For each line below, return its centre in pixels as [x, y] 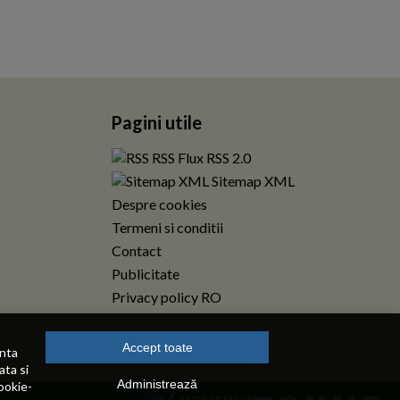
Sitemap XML [251, 181]
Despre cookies [159, 204]
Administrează [157, 384]
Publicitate [145, 274]
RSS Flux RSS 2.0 [200, 158]
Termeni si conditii [167, 227]
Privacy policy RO [166, 297]
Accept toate [157, 347]
